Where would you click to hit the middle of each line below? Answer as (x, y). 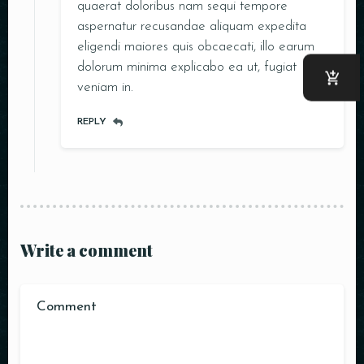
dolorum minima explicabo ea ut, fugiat (187, 67)
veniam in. (105, 87)
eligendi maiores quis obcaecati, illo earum (196, 46)
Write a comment (87, 249)
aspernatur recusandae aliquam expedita (192, 26)
